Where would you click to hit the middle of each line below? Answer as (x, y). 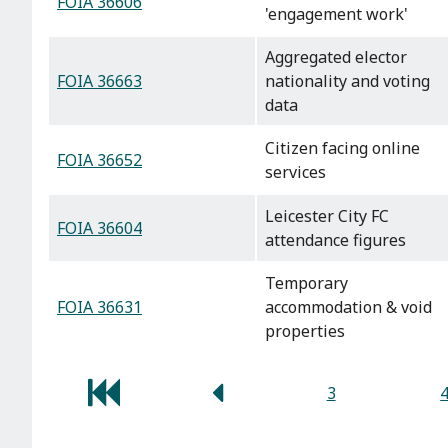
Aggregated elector (336, 57)
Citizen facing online (342, 148)
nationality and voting (347, 81)
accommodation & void (348, 307)
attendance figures (335, 240)
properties (305, 331)
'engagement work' (336, 14)
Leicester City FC (327, 216)
